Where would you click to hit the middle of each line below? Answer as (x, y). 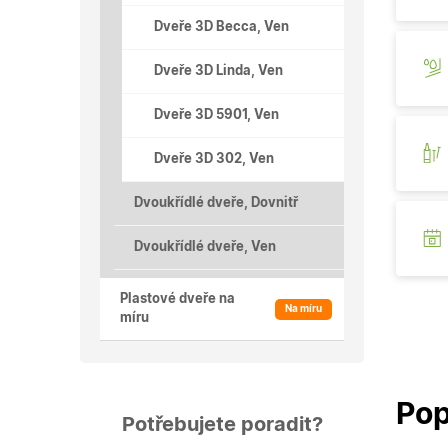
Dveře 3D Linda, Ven (218, 72)
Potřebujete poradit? (222, 425)
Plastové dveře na (177, 300)
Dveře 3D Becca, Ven (221, 28)
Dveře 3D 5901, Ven (216, 116)
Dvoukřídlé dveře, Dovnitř (216, 204)
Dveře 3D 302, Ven (214, 160)
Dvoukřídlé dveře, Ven (205, 248)
